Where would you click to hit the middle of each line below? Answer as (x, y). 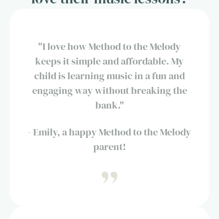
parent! (109, 146)
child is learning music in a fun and (109, 76)
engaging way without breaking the (109, 90)
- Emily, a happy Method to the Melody (109, 132)
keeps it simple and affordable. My (109, 61)
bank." (109, 105)
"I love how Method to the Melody (109, 46)
